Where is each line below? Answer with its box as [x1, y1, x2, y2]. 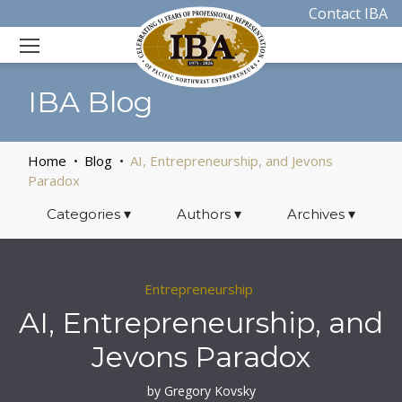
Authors [176, 205, 234, 223]
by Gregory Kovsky [146, 382, 256, 399]
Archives [287, 205, 349, 223]
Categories [46, 205, 124, 223]
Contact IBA [308, 4, 388, 23]
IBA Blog [28, 84, 153, 119]
